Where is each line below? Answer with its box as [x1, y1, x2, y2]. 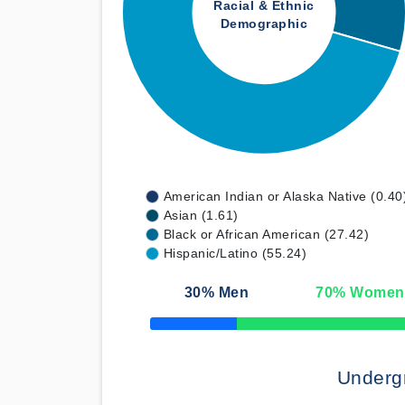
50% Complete [149, 323, 220, 334]
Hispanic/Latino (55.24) [163, 246, 306, 260]
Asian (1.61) [163, 208, 239, 222]
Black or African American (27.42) [163, 227, 369, 241]
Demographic [220, 16, 308, 32]
